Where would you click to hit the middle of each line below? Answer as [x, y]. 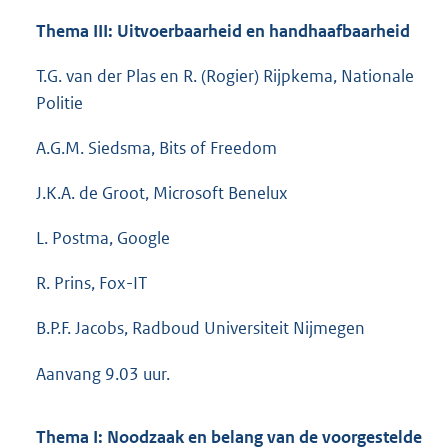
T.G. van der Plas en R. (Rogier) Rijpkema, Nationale [225, 75]
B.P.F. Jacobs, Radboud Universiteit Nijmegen [200, 328]
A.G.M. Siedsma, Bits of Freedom [156, 147]
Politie [59, 102]
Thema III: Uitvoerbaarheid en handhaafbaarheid [223, 30]
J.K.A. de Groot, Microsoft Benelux [162, 192]
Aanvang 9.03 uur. [103, 374]
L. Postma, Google [103, 238]
